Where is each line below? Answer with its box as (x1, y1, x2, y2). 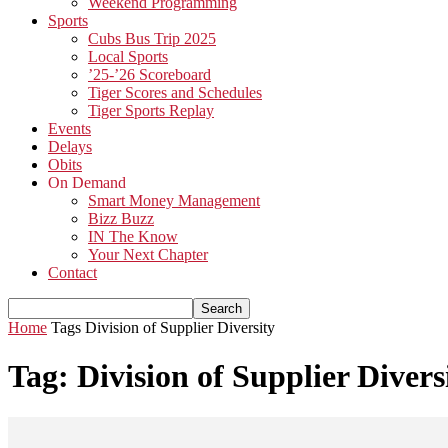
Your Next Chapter (88, 246, 208, 263)
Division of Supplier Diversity (85, 319, 275, 336)
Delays (48, 138, 92, 155)
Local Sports (88, 48, 168, 65)
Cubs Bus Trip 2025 (88, 30, 216, 47)
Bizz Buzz (88, 210, 154, 227)
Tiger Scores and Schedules (88, 84, 262, 101)
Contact (48, 264, 97, 281)
